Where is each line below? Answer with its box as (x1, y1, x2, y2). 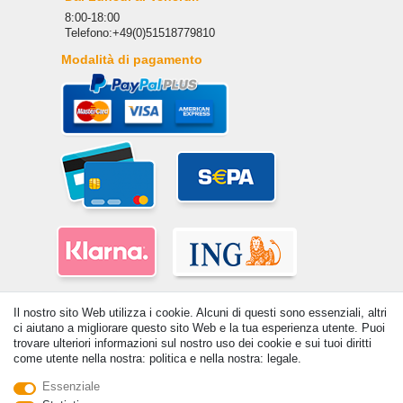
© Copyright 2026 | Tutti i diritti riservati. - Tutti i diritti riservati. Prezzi (50, 386, 313, 396)
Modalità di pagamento (60, 52, 202, 67)
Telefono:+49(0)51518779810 (64, 26, 215, 40)
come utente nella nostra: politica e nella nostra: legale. (13, 352, 301, 365)
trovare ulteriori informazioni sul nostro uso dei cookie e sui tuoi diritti (13, 336, 372, 350)
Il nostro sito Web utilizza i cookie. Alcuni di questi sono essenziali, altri (13, 306, 387, 319)
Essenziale (41, 380, 100, 393)
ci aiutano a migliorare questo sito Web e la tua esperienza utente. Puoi (13, 321, 385, 335)
